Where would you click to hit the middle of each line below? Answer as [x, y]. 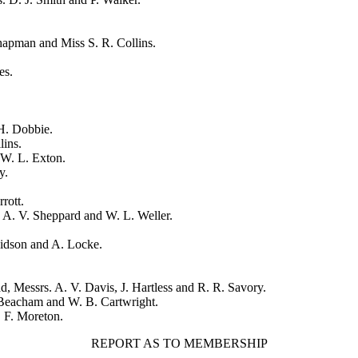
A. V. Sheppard [42, 215]
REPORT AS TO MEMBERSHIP [179, 343]
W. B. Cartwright [111, 301]
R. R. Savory [230, 287]
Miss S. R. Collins [107, 42]
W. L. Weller [137, 215]
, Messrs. [31, 287]
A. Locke [75, 244]
